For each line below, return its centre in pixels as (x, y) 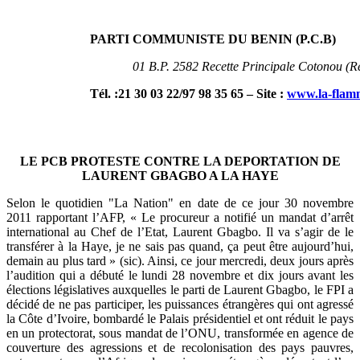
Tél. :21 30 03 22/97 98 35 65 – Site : (187, 93)
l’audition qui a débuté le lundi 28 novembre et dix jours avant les (180, 275)
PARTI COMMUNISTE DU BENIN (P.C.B (211, 39)
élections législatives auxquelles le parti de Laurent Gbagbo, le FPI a (180, 289)
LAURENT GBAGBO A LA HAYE (180, 175)
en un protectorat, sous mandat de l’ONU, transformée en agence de (180, 333)
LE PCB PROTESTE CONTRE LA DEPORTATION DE (180, 161)
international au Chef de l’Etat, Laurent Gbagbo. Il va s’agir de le (180, 231)
